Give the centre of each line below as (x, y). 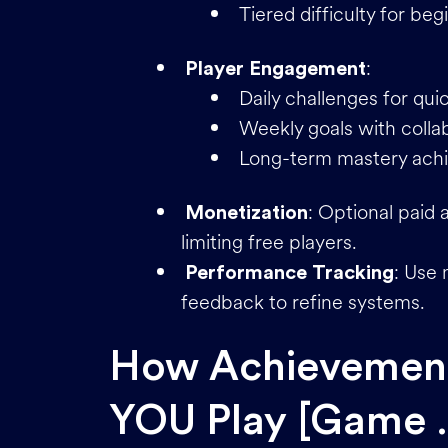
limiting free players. (269, 242)
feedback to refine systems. (303, 302)
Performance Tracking (289, 272)
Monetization (246, 212)
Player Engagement (275, 68)
